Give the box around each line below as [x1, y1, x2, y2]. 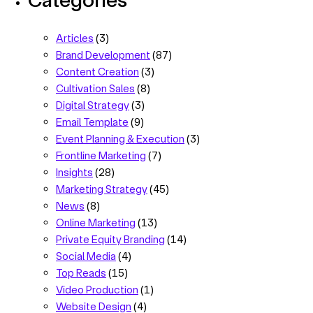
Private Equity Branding [56, 233, 165, 246]
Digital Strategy [56, 99, 129, 112]
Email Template [56, 115, 129, 129]
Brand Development [56, 48, 150, 61]
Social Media [56, 249, 116, 263]
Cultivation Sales [56, 82, 135, 95]
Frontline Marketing [56, 149, 146, 162]
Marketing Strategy [56, 182, 147, 196]
